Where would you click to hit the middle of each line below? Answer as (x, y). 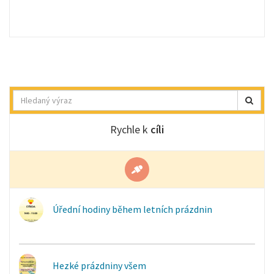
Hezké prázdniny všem (99, 265)
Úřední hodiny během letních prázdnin (132, 209)
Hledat (250, 95)
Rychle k (130, 129)
